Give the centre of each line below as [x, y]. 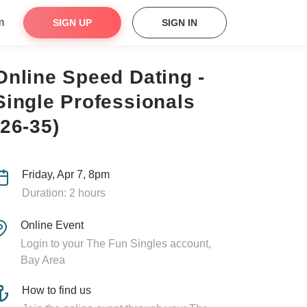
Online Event [52, 225]
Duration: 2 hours [63, 193]
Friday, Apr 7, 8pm [65, 174]
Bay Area [42, 260]
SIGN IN [180, 23]
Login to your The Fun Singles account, [115, 244]
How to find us [57, 290]
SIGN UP [72, 23]
